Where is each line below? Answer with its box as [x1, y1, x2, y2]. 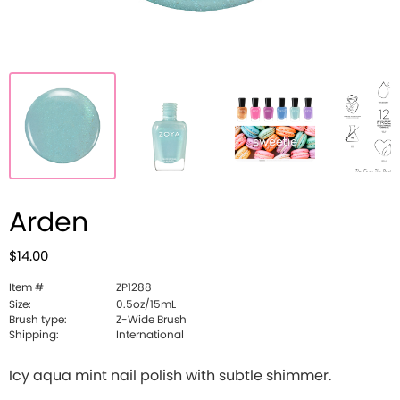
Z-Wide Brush [116, 314, 187, 325]
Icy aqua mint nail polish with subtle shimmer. [9, 369, 331, 383]
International [116, 329, 184, 340]
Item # [9, 282, 44, 293]
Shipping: [9, 329, 59, 340]
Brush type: [9, 314, 67, 325]
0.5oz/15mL [116, 299, 176, 310]
